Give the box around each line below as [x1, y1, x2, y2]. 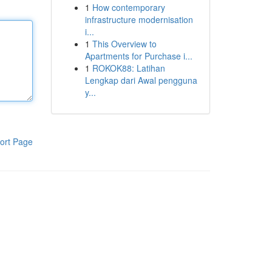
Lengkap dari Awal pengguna [84, 74, 197, 86]
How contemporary [92, 1, 165, 13]
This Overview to [92, 38, 157, 50]
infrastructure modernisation [84, 13, 193, 25]
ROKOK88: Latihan [92, 62, 165, 74]
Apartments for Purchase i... [84, 50, 192, 62]
